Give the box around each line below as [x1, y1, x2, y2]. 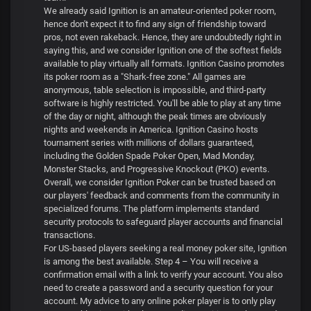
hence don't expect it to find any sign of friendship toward [44, 19, 266, 29]
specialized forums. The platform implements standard [44, 203, 259, 214]
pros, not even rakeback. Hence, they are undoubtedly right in [44, 32, 281, 42]
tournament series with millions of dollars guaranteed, [44, 137, 254, 148]
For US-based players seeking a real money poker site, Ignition [44, 243, 287, 253]
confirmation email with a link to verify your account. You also [44, 269, 283, 280]
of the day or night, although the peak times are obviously [44, 111, 266, 121]
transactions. [44, 230, 95, 240]
